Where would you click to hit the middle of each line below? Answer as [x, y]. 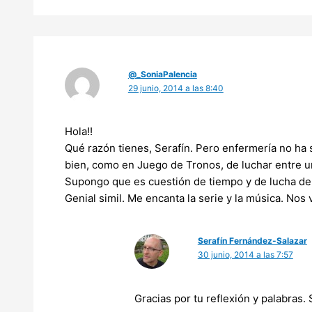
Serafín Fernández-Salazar [252, 241]
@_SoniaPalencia [162, 75]
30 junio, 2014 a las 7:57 [245, 255]
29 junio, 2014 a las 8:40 [175, 88]
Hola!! [79, 132]
